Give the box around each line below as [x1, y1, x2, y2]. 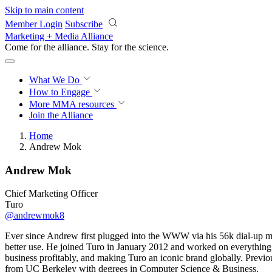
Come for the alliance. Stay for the [5, 42, 138, 52]
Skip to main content [5, 5, 84, 15]
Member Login [5, 19, 63, 29]
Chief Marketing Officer [5, 188, 98, 199]
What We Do [29, 75, 82, 85]
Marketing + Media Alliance [5, 31, 113, 41]
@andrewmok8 [5, 210, 64, 221]
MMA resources [50, 99, 114, 109]
